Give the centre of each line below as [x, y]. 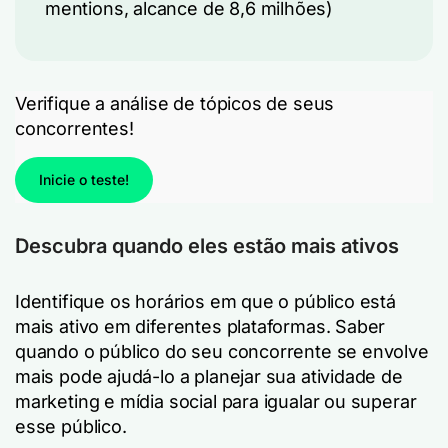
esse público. [71, 426]
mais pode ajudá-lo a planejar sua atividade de [209, 376]
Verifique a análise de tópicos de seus [175, 103]
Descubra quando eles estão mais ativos [207, 246]
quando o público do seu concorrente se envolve [222, 351]
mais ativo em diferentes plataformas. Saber [200, 326]
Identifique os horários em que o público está [205, 301]
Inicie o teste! [84, 179]
